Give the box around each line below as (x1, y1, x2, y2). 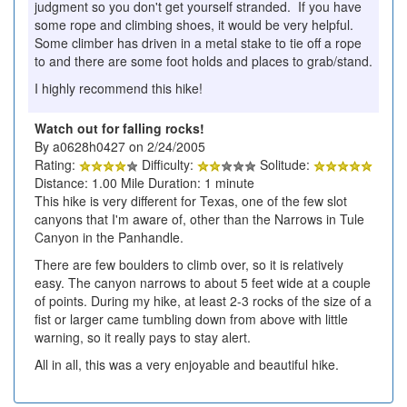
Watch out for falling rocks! (35, 118, 204, 137)
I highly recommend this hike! (35, 78, 203, 97)
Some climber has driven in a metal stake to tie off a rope (35, 33, 362, 52)
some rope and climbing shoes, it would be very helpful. (35, 15, 357, 34)
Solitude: (256, 154, 313, 174)
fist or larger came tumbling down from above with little (35, 309, 348, 328)
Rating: (35, 154, 79, 174)
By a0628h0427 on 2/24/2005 (35, 136, 205, 155)
